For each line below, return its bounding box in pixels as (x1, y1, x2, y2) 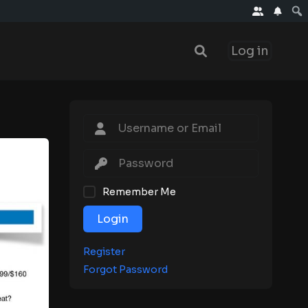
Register (83, 245, 125, 258)
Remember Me (102, 185, 176, 198)
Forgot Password (83, 263, 168, 276)
